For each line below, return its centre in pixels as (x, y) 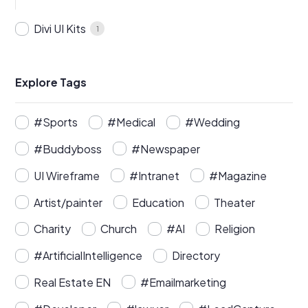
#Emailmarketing (184, 282)
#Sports (56, 122)
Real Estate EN (73, 282)
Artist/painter (68, 202)
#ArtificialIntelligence (88, 256)
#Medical (132, 122)
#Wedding (213, 122)
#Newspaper (166, 148)
